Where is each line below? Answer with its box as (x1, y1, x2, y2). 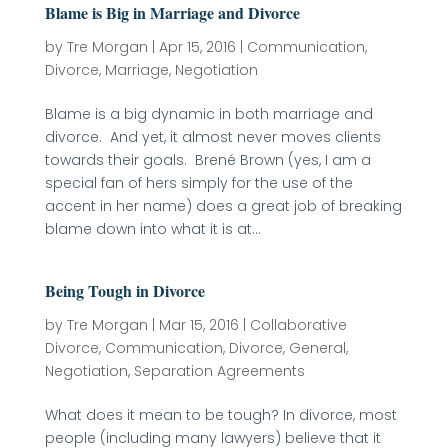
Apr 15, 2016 (158, 37, 236, 57)
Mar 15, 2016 (158, 315, 239, 335)
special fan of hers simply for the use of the (44, 173, 353, 193)
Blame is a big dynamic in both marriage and (44, 104, 373, 124)
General (288, 338, 346, 358)
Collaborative (249, 315, 347, 335)
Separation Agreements (133, 361, 305, 381)
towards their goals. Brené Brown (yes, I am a (44, 150, 371, 170)
